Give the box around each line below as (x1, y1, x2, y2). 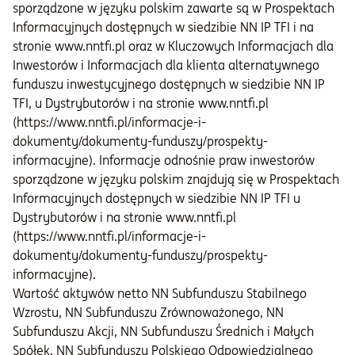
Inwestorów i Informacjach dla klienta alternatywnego (13, 57, 319, 74)
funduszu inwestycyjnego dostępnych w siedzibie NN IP (13, 76, 325, 93)
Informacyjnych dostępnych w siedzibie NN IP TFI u (13, 190, 300, 207)
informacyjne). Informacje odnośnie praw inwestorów (13, 152, 315, 169)
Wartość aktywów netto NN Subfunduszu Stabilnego (13, 285, 307, 302)
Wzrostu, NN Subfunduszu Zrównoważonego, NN (13, 304, 284, 321)
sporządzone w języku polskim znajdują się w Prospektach (13, 171, 339, 188)
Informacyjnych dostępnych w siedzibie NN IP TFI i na (13, 19, 314, 36)
